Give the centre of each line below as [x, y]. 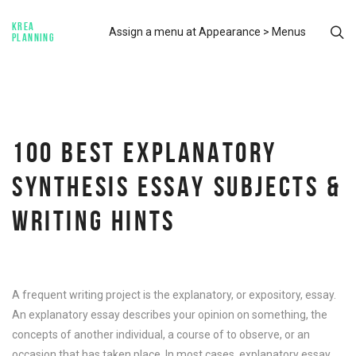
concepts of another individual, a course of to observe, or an [161, 335]
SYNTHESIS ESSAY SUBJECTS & [177, 186]
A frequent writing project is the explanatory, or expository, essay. [174, 295]
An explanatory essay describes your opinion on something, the [170, 315]
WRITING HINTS [94, 221]
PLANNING [33, 37]
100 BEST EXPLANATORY [145, 152]
